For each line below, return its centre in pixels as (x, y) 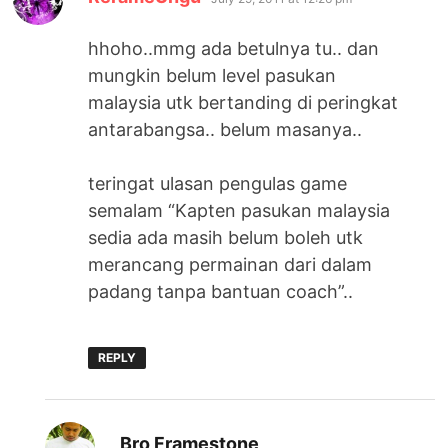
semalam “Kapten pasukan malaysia (239, 210)
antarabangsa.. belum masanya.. (225, 129)
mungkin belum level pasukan (212, 75)
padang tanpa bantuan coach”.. (221, 291)
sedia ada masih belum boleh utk (226, 237)
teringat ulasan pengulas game (218, 183)
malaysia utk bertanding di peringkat (243, 102)
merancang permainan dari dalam (230, 264)
